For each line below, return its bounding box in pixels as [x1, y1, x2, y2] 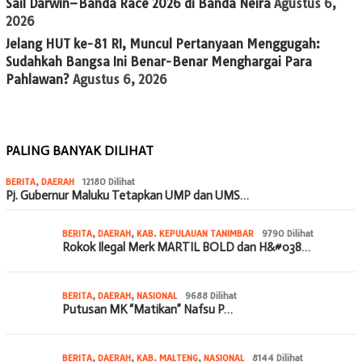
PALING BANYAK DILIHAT [6, 143, 154, 159]
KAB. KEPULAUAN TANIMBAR [137, 228, 254, 240]
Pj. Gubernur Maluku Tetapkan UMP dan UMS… [6, 188, 249, 204]
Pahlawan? [6, 72, 69, 88]
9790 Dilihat [262, 228, 314, 240]
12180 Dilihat [82, 176, 135, 188]
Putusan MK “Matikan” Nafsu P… [62, 302, 233, 318]
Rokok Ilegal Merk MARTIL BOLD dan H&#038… [62, 240, 310, 255]
